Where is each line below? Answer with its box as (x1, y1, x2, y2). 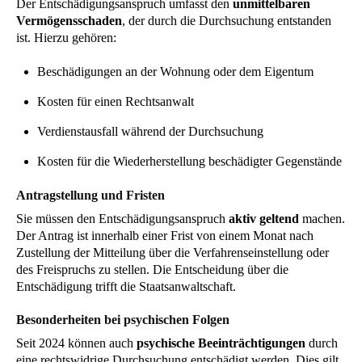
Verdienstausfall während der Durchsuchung (36, 124, 263, 138)
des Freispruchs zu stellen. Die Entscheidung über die (16, 263, 288, 277)
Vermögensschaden (16, 13, 122, 27)
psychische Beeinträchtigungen (137, 335, 305, 350)
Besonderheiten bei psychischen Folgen (16, 312, 229, 326)
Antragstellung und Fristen (16, 188, 165, 203)
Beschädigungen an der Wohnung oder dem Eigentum (36, 64, 314, 78)
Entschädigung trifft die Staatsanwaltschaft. (16, 280, 236, 294)
